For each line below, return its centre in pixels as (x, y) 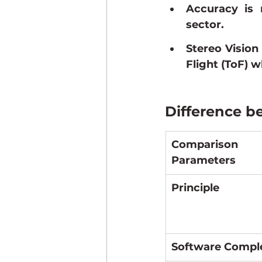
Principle (195, 188)
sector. (205, 25)
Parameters (204, 161)
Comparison (205, 145)
